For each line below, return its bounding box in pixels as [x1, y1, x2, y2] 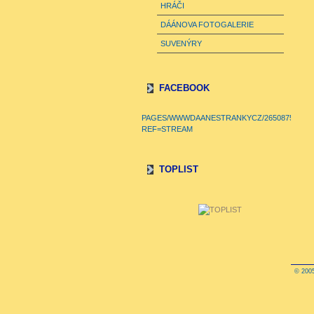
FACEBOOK [159, 82, 210, 93]
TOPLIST [159, 163, 198, 175]
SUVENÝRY [161, 39, 202, 48]
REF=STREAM [142, 124, 193, 133]
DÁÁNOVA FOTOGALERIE [161, 20, 254, 29]
